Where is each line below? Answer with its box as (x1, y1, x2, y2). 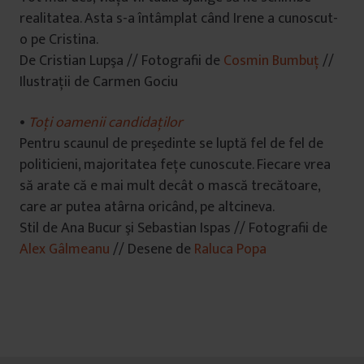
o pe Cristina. (19, 28, 98, 52)
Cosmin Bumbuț (223, 49, 319, 73)
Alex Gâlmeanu (19, 237, 110, 262)
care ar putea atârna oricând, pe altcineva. (19, 195, 275, 219)
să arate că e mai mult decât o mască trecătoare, (19, 174, 320, 198)
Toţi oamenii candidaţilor (28, 110, 183, 135)
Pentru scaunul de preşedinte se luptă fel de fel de (19, 132, 323, 156)
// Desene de (110, 237, 194, 262)
